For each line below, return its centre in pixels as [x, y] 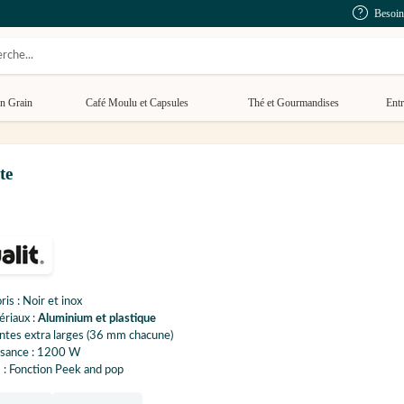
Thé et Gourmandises [294, 103]
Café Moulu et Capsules [137, 103]
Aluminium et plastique [97, 319]
